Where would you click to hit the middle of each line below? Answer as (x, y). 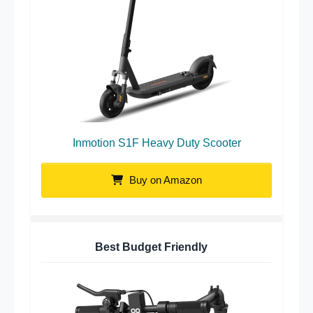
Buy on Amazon (164, 180)
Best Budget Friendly (151, 247)
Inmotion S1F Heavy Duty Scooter (156, 143)
